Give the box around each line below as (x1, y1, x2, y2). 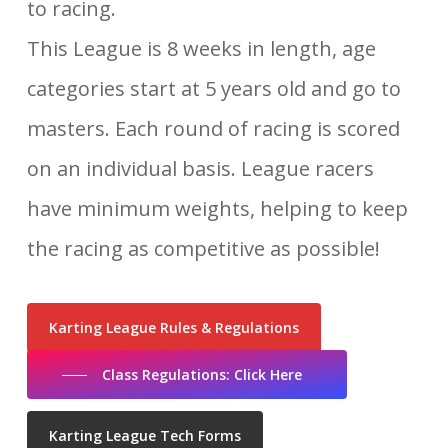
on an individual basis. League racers (26, 155, 374, 183)
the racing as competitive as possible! (26, 235, 380, 263)
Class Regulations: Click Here (101, 365, 302, 385)
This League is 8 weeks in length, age (26, 35, 376, 63)
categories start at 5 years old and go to (26, 75, 401, 103)
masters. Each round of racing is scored (26, 115, 400, 143)
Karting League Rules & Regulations (48, 318, 299, 338)
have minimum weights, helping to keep (26, 195, 408, 223)
